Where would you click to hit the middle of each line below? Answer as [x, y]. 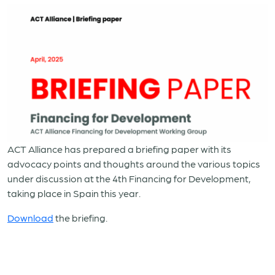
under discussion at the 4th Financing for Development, [129, 178]
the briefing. [80, 217]
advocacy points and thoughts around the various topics [134, 163]
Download [30, 217]
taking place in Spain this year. [74, 193]
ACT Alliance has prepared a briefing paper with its [119, 149]
